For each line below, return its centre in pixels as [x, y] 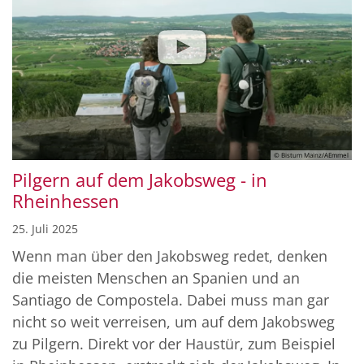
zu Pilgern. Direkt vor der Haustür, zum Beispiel [174, 344]
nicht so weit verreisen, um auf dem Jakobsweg [173, 322]
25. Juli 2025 [45, 229]
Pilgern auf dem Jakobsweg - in [140, 180]
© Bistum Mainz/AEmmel [311, 155]
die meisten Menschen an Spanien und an [156, 278]
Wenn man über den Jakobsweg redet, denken [170, 256]
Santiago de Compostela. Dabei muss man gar [171, 300]
